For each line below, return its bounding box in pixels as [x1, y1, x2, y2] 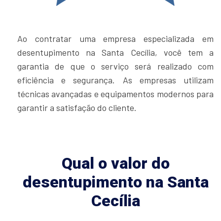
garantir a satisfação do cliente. [17, 102, 137, 113]
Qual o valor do [61, 153, 170, 173]
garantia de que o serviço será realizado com [17, 60, 214, 72]
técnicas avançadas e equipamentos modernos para [17, 88, 214, 99]
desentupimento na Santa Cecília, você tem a [17, 46, 214, 58]
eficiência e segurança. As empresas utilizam [17, 74, 214, 85]
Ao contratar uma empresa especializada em [17, 33, 214, 44]
